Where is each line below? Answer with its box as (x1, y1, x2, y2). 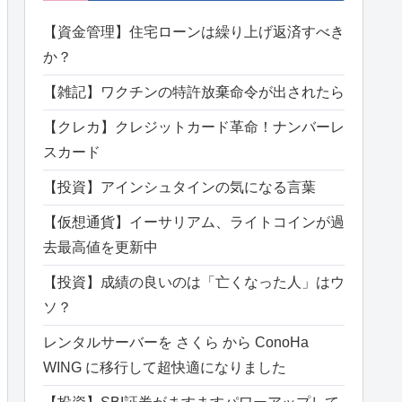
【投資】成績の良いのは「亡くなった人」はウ (43, 275, 345, 291)
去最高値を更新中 (43, 240, 158, 256)
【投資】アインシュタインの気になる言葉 (43, 179, 316, 196)
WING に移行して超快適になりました (43, 360, 286, 376)
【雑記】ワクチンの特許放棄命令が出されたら (43, 84, 345, 100)
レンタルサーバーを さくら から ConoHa (43, 335, 309, 351)
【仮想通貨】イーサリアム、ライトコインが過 (43, 214, 345, 231)
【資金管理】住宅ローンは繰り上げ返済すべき (43, 24, 345, 40)
